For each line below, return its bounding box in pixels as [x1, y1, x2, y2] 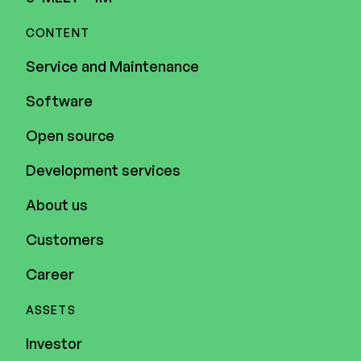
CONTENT [26, 25, 89, 39]
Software [26, 91, 93, 110]
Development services [26, 160, 180, 179]
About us [26, 195, 88, 214]
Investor [26, 334, 82, 352]
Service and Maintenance [26, 56, 199, 75]
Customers [26, 230, 104, 248]
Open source [26, 126, 114, 144]
